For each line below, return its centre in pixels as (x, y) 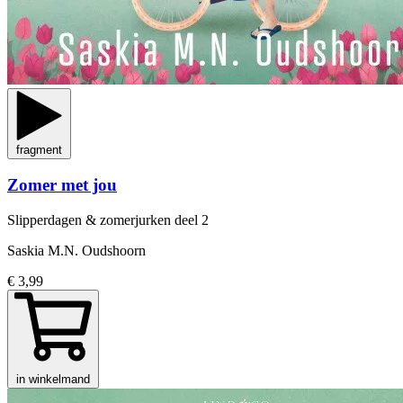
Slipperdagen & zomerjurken (91, 220)
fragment (39, 149)
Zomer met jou (62, 185)
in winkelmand (53, 380)
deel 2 (192, 220)
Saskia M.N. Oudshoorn (76, 251)
